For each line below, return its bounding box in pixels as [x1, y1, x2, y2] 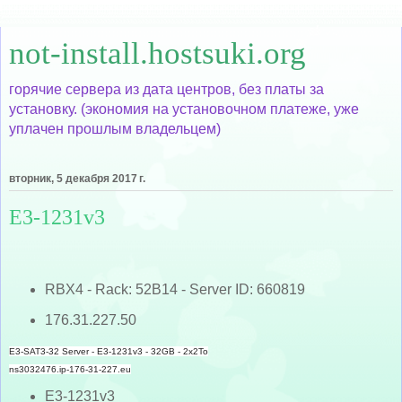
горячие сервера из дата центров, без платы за [9, 82, 324, 97]
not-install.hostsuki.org [9, 36, 306, 70]
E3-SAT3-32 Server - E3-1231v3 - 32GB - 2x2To [9, 345, 208, 356]
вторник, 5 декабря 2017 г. [9, 172, 145, 186]
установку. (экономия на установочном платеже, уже [9, 101, 359, 117]
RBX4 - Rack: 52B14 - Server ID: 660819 [44, 281, 305, 297]
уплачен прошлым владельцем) [9, 121, 221, 136]
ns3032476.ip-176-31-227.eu [9, 363, 131, 374]
